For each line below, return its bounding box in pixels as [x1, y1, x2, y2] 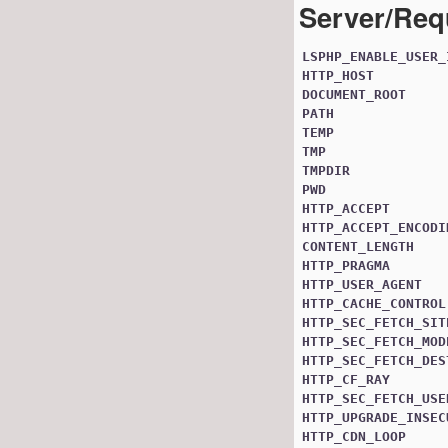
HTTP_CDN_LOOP [302, 428, 406, 444]
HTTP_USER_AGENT [302, 276, 422, 292]
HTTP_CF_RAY [302, 371, 390, 387]
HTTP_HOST [302, 67, 374, 83]
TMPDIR [302, 162, 350, 178]
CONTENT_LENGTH [302, 238, 414, 254]
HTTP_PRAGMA [302, 257, 390, 273]
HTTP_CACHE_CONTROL [302, 295, 446, 311]
